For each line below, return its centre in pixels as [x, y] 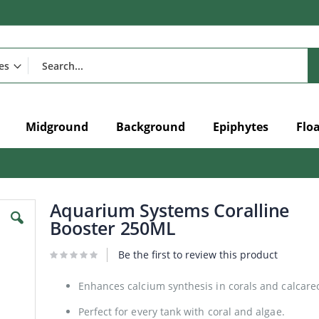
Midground [57, 127]
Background [151, 127]
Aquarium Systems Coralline [169, 210]
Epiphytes [241, 127]
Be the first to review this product [198, 255]
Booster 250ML [113, 228]
